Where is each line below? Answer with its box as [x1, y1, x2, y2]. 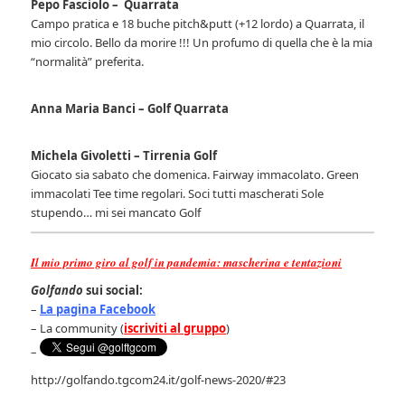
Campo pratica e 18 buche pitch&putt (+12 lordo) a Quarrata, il [31, 14, 365, 32]
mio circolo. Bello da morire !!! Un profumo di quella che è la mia [31, 33, 373, 51]
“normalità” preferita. [31, 52, 145, 70]
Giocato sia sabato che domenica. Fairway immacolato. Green [31, 165, 360, 183]
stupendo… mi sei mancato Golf [31, 203, 202, 221]
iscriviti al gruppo [124, 319, 227, 336]
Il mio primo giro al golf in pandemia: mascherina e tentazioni [31, 253, 343, 270]
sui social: [83, 281, 144, 298]
